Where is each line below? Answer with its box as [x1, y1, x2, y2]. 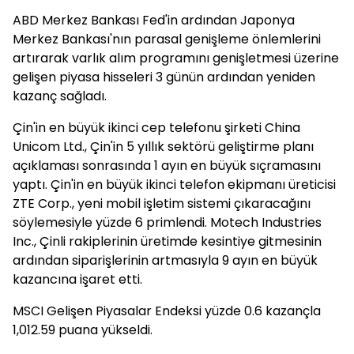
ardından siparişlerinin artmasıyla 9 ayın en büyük [13, 251, 318, 269]
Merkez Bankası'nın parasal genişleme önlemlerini [13, 30, 321, 48]
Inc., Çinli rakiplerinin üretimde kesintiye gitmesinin [13, 232, 322, 250]
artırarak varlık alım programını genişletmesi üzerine [13, 49, 339, 67]
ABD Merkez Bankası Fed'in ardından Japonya [13, 11, 295, 29]
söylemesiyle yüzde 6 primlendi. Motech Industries [13, 213, 322, 232]
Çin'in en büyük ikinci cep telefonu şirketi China [13, 119, 300, 137]
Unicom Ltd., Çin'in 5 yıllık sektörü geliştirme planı [13, 137, 314, 156]
